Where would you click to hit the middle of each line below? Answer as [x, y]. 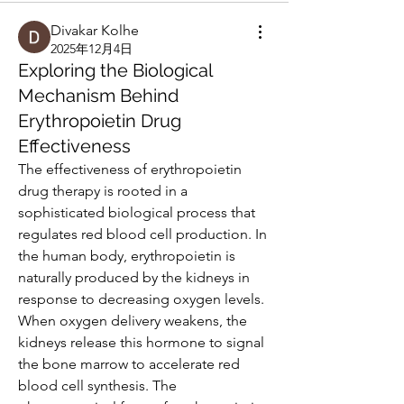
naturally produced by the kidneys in [134, 277]
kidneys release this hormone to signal [141, 342]
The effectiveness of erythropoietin [130, 169]
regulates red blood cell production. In [142, 234]
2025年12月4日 [92, 49]
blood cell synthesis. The [97, 386]
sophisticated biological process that [137, 212]
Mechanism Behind [98, 96]
